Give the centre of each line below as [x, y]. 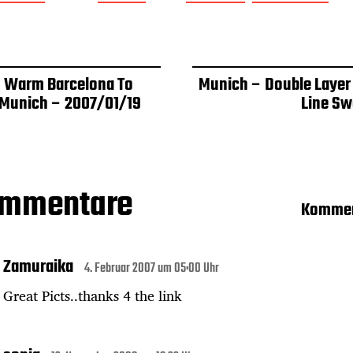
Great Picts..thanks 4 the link [93, 295]
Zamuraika [38, 267]
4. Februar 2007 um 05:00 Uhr [152, 268]
